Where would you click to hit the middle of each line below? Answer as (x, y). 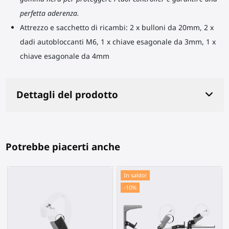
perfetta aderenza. (49, 13)
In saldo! (135, 175)
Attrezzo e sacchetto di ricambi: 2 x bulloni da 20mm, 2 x (117, 27)
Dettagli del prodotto (67, 94)
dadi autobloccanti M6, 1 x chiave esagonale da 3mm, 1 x (118, 41)
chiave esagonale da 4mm (64, 56)
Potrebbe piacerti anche (63, 146)
